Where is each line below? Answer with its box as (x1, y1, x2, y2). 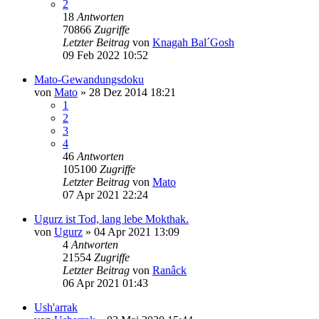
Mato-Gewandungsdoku (34, 73, 144, 85)
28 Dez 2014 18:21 (89, 85, 176, 98)
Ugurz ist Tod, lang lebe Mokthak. (34, 212, 189, 225)
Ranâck (152, 263, 187, 276)
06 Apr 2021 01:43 (63, 276, 148, 289)
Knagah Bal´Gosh (152, 36, 234, 48)
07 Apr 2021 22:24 (63, 188, 148, 201)
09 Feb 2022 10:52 (63, 48, 148, 61)
